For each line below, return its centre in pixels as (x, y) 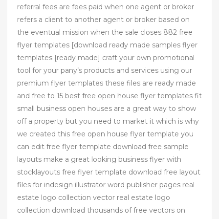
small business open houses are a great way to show (107, 109)
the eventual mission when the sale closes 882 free (105, 32)
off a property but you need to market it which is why (108, 121)
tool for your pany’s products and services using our (105, 70)
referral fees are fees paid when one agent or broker (106, 7)
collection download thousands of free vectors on (101, 210)
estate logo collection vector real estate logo (94, 197)
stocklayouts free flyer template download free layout (109, 172)
